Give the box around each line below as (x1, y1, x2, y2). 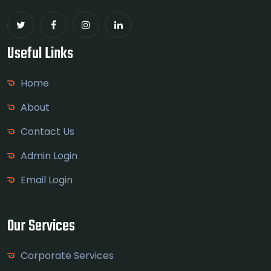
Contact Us (21, 125, 74, 139)
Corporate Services (21, 249, 114, 263)
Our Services (7, 214, 75, 239)
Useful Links (7, 42, 73, 67)
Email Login (21, 173, 73, 188)
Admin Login (21, 149, 77, 163)
